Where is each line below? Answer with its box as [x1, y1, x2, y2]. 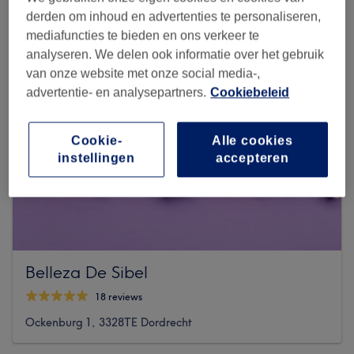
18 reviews [95, 290, 142, 303]
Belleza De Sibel [25, 262, 148, 283]
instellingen [58, 150, 135, 164]
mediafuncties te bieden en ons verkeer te [26, 28, 260, 42]
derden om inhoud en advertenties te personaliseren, [26, 9, 322, 23]
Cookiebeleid [210, 85, 290, 99]
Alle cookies [212, 133, 293, 147]
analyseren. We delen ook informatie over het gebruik [26, 47, 325, 61]
